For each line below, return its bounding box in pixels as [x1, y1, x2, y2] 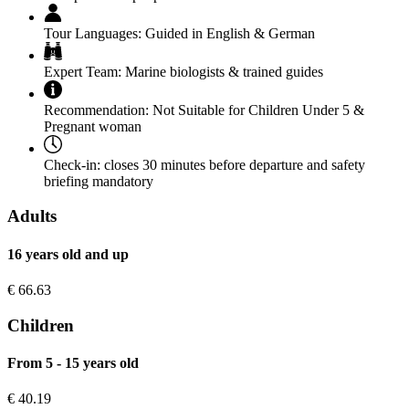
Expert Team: [44, 63, 121, 79]
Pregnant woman [44, 118, 142, 134]
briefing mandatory [44, 173, 153, 189]
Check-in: [44, 156, 100, 173]
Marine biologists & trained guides [121, 63, 323, 79]
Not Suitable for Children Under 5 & [149, 101, 364, 118]
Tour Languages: [44, 25, 142, 41]
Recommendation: [44, 101, 149, 118]
